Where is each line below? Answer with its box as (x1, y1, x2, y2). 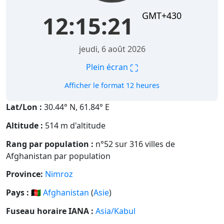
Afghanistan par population (6, 150, 110, 161)
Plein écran (86, 61, 130, 73)
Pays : (6, 187, 29, 198)
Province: (6, 168, 43, 180)
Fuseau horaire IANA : (6, 205, 93, 217)
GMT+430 (142, 9, 181, 22)
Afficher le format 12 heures (64, 80, 159, 90)
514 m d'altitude (43, 119, 105, 131)
